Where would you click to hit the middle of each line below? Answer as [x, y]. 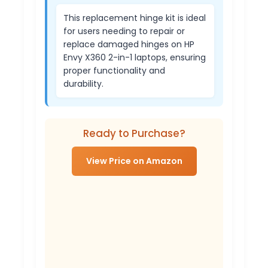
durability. [83, 84]
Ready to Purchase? [134, 134]
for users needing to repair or [124, 31]
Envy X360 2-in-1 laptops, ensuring [135, 58]
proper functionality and [114, 71]
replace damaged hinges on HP [129, 45]
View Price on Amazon [134, 161]
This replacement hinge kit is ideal [135, 18]
